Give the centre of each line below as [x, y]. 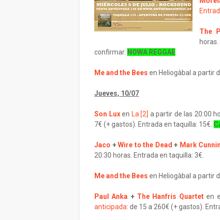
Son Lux [107, 114]
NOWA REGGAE [151, 52]
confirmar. [111, 52]
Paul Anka [111, 196]
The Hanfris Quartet [170, 196]
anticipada [110, 207]
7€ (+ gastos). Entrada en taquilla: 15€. [154, 124]
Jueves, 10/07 [117, 93]
